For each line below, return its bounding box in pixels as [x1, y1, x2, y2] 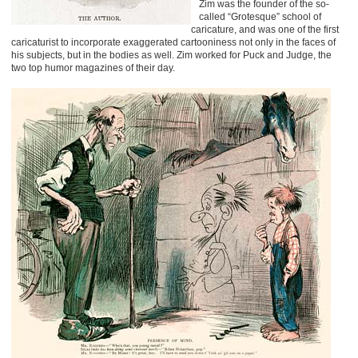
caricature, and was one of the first [191, 24, 339, 35]
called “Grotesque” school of [199, 11, 321, 22]
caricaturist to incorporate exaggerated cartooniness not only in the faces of [11, 37, 336, 48]
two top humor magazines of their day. [11, 62, 175, 74]
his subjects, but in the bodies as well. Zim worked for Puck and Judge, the [11, 50, 332, 61]
